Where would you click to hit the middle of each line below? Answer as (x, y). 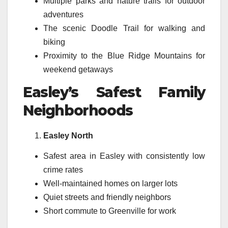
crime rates (63, 169)
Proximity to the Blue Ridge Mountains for (124, 56)
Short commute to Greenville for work (110, 211)
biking (54, 42)
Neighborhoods (78, 111)
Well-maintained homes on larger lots (110, 183)
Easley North (68, 136)
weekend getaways (78, 70)
